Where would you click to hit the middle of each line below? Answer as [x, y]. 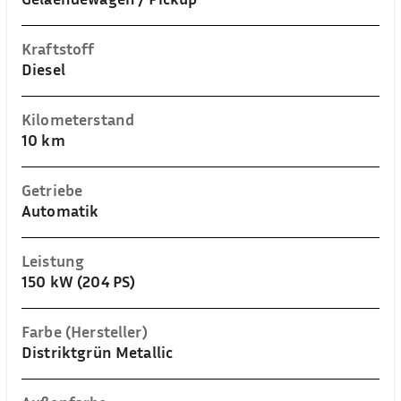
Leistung [53, 260]
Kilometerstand [78, 119]
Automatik [60, 210]
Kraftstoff [58, 48]
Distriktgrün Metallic [98, 352]
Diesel [43, 69]
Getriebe [52, 190]
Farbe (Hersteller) [85, 331]
